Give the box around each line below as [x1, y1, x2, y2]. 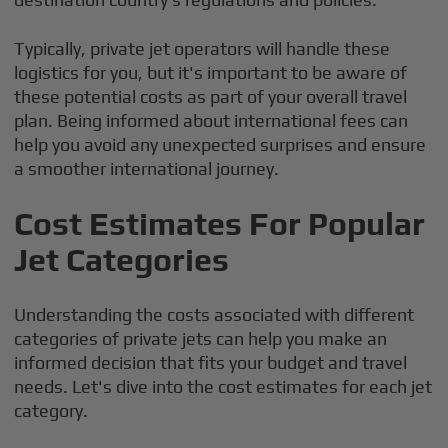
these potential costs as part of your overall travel [14, 86, 408, 107]
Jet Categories [14, 241, 230, 278]
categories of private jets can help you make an [14, 328, 388, 349]
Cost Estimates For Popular [14, 205, 426, 242]
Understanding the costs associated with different [14, 304, 415, 325]
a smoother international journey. [14, 158, 280, 179]
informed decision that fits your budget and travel [14, 352, 408, 373]
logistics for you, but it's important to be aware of [14, 62, 408, 83]
